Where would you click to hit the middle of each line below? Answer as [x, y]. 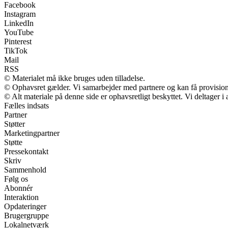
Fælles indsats [26, 105]
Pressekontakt [26, 151]
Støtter [15, 124]
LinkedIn [19, 23]
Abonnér [18, 188]
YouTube [19, 32]
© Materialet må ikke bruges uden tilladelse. [75, 78]
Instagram [20, 14]
